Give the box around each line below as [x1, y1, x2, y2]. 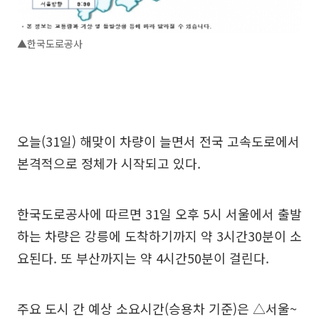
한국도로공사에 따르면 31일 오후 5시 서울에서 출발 [17, 204, 302, 223]
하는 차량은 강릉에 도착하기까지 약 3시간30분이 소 [17, 226, 302, 245]
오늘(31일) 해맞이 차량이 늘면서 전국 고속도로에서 [17, 131, 300, 150]
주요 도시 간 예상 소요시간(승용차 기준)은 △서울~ [17, 298, 297, 318]
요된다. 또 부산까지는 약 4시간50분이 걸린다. [17, 248, 269, 267]
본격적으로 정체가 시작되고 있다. [17, 153, 201, 172]
